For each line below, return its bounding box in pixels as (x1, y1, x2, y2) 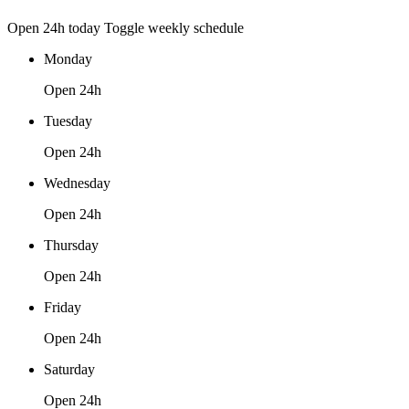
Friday (44, 299, 81, 315)
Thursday (44, 236, 99, 253)
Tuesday (44, 112, 92, 129)
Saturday (44, 361, 95, 377)
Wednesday (44, 174, 110, 191)
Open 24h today (7, 19, 104, 36)
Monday (44, 50, 92, 67)
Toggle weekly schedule (104, 19, 244, 36)
